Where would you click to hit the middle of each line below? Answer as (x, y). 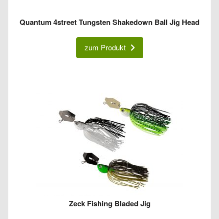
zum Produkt (105, 47)
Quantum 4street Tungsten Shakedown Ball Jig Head (109, 22)
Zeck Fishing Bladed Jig (109, 204)
